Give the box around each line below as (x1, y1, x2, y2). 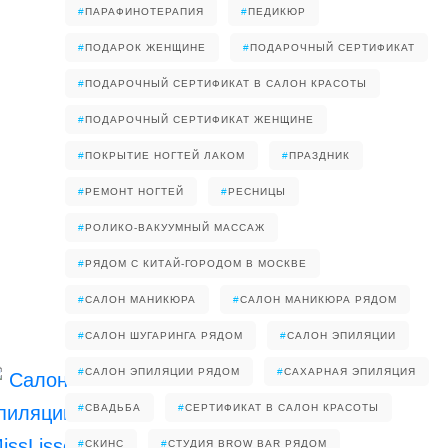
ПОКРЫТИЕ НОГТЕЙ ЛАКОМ (85, 150, 245, 161)
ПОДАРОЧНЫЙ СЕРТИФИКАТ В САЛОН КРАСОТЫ (85, 78, 367, 89)
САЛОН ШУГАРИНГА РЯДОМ (85, 330, 243, 341)
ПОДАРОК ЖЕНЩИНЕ (85, 42, 206, 53)
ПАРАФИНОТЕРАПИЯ (85, 6, 204, 17)
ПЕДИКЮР (248, 6, 306, 17)
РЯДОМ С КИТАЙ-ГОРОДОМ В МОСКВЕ (85, 258, 307, 269)
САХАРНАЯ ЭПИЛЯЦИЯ (284, 366, 416, 377)
